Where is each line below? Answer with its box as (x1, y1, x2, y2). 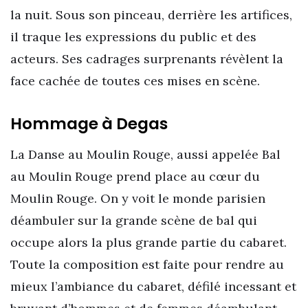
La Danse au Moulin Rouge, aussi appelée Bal (10, 146, 280, 162)
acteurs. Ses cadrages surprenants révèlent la (10, 50, 283, 67)
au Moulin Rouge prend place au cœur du (10, 168, 260, 184)
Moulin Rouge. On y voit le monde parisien (10, 190, 265, 206)
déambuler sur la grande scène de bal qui (10, 212, 257, 228)
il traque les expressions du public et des (10, 28, 256, 45)
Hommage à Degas (10, 113, 168, 135)
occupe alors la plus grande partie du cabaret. (10, 234, 287, 250)
